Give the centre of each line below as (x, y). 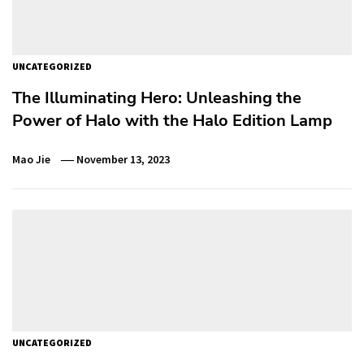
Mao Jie (31, 159)
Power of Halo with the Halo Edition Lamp (172, 120)
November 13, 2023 (123, 159)
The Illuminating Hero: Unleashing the (157, 97)
